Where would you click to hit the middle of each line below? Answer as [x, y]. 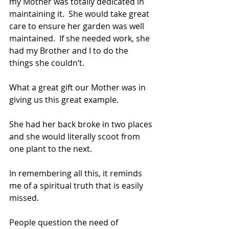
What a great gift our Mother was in [78, 87]
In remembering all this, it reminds [77, 173]
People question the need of [65, 222]
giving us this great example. [64, 99]
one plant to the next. [51, 148]
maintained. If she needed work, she [81, 38]
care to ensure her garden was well [78, 26]
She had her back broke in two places [82, 124]
